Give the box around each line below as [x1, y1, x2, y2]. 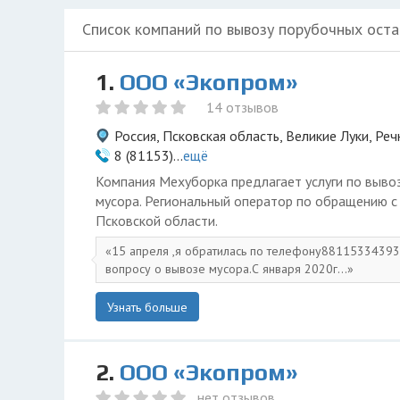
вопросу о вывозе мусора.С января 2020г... [105, 261, 347, 277]
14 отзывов [206, 98, 279, 116]
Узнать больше [107, 299, 187, 315]
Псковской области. [96, 212, 218, 229]
